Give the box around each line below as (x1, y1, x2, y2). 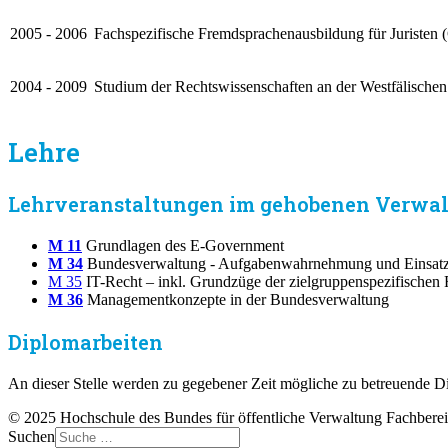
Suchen (8, 427, 55, 445)
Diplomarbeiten (8, 328, 163, 355)
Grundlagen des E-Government (86, 236, 288, 254)
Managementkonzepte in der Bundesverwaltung (87, 290, 389, 308)
